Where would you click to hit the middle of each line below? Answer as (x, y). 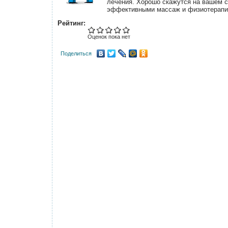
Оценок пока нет (109, 37)
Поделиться (76, 54)
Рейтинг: (73, 23)
